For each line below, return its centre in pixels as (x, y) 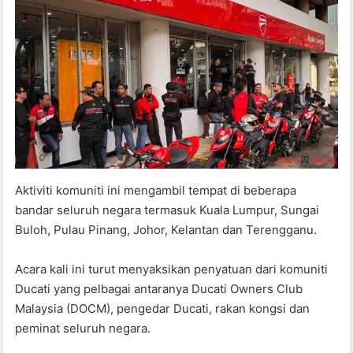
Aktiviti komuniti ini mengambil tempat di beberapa (156, 190)
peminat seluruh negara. (85, 328)
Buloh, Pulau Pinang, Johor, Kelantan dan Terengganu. (168, 229)
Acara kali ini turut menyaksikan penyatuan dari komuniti (172, 269)
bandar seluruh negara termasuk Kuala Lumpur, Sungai (167, 210)
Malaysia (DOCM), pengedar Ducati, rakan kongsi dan (163, 308)
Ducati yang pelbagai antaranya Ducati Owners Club (159, 288)
